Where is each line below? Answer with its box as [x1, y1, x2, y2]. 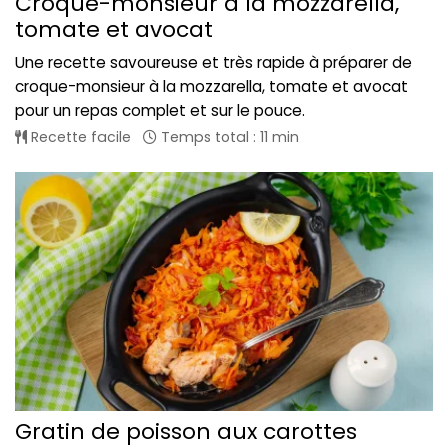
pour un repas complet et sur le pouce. [15, 100, 305, 122]
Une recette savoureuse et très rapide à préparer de [15, 52, 412, 74]
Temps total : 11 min [157, 127, 299, 148]
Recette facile [27, 127, 131, 148]
